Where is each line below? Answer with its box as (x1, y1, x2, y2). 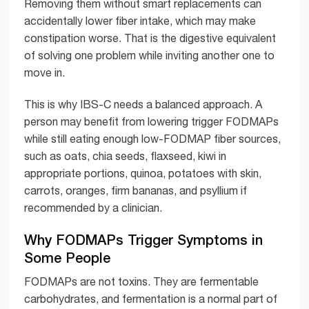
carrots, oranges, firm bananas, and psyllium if (24, 183, 247, 197)
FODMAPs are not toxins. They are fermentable (24, 275, 259, 288)
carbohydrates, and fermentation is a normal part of (24, 292, 277, 306)
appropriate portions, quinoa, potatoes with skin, (24, 166, 261, 179)
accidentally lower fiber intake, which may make (24, 14, 256, 27)
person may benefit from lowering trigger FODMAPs (24, 114, 279, 128)
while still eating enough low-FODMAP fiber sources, (24, 132, 281, 145)
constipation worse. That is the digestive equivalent (24, 31, 276, 44)
